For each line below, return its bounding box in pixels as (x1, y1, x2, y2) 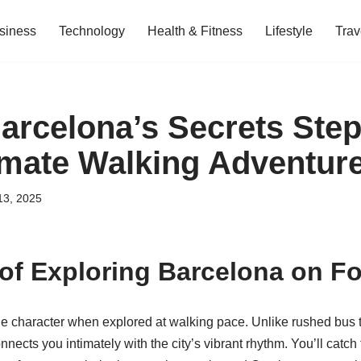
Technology (59, 24, 125, 38)
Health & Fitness (147, 24, 243, 38)
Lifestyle (265, 24, 313, 38)
